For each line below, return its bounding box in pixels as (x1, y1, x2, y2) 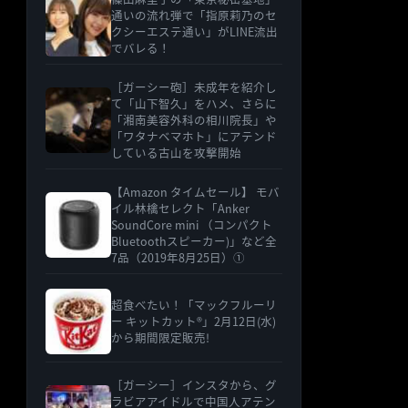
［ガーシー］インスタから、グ (111, 376, 278, 394)
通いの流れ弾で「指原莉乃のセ (111, 6, 278, 25)
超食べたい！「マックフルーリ (111, 296, 278, 314)
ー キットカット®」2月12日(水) (111, 312, 277, 331)
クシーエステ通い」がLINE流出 (111, 23, 279, 41)
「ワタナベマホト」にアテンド (111, 127, 278, 146)
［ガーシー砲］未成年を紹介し (111, 78, 278, 97)
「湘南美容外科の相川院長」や (111, 111, 278, 129)
